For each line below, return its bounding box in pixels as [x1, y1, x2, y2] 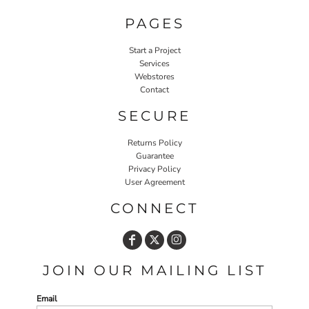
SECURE [118, 107, 191, 124]
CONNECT [110, 199, 199, 217]
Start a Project [128, 44, 181, 56]
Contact [140, 83, 169, 95]
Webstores [134, 70, 175, 82]
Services [139, 57, 170, 69]
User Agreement [124, 176, 185, 188]
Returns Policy [127, 137, 182, 148]
